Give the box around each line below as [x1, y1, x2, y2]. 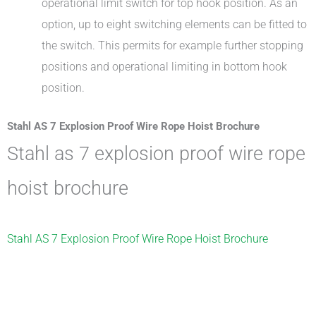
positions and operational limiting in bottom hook [42, 59, 288, 73]
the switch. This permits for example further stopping [42, 38, 304, 52]
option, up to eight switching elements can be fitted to [42, 17, 308, 31]
